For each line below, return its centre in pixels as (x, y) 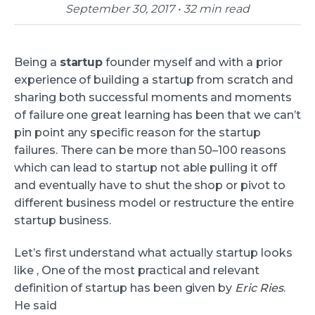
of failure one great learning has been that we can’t (157, 115)
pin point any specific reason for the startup (137, 133)
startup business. (63, 220)
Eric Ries (259, 288)
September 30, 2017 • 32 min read (157, 9)
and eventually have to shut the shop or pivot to (150, 185)
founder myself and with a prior (193, 62)
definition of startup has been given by (125, 288)
